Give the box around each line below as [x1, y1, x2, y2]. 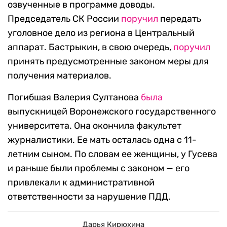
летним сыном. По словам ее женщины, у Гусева [8, 148, 217, 160]
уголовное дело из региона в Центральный [8, 27, 195, 39]
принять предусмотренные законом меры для [8, 56, 209, 67]
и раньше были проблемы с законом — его [8, 163, 190, 174]
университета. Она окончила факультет [8, 120, 181, 132]
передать [158, 13, 201, 25]
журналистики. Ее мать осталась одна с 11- [8, 134, 197, 146]
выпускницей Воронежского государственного [8, 106, 216, 118]
